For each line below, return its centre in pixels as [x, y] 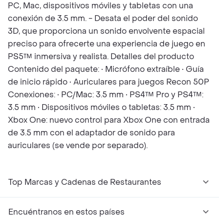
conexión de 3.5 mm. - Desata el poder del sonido [103, 18]
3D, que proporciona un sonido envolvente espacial [106, 31]
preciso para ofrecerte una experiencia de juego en [107, 44]
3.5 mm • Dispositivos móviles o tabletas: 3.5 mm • [101, 107]
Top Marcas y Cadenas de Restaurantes [85, 182]
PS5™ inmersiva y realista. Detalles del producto [101, 56]
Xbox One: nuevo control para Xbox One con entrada [109, 120]
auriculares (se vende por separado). [78, 145]
